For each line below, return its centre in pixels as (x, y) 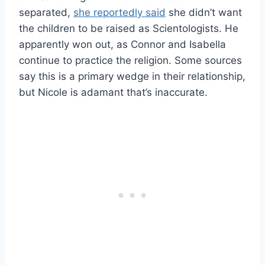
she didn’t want (204, 12)
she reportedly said (119, 12)
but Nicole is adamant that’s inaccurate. (113, 92)
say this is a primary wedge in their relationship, (132, 76)
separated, (46, 12)
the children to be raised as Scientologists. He (129, 28)
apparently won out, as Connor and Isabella (122, 44)
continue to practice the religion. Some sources (130, 60)
